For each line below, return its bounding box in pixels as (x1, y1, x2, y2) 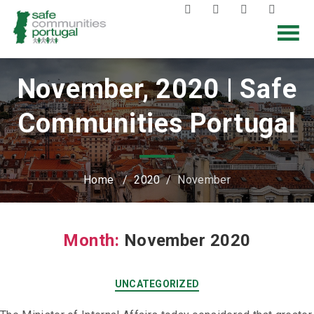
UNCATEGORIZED (114, 278, 200, 290)
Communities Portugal (18, 108, 296, 139)
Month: (63, 231, 120, 251)
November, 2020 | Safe (17, 74, 297, 105)
